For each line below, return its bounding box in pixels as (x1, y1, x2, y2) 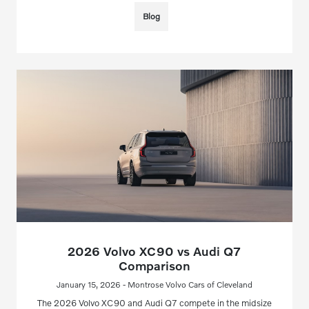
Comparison (118, 257, 190, 273)
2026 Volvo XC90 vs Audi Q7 (68, 243, 241, 259)
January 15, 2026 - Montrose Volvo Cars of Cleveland (56, 279, 252, 290)
